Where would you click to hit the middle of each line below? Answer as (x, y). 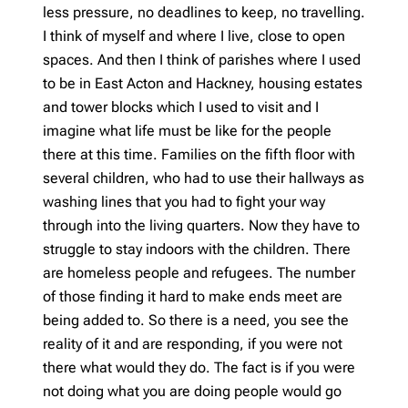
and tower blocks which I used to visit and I (181, 107)
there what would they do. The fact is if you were (199, 367)
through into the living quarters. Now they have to (201, 225)
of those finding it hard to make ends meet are (193, 296)
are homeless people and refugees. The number (199, 272)
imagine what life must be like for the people (187, 130)
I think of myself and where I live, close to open (194, 36)
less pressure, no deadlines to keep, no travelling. (204, 12)
